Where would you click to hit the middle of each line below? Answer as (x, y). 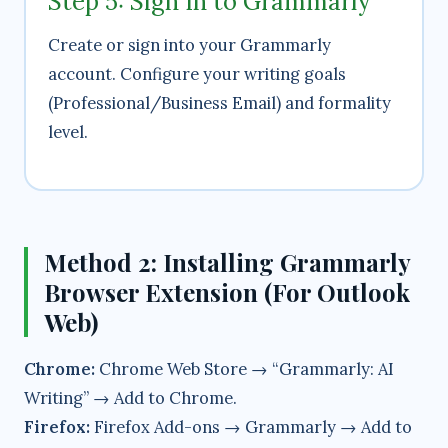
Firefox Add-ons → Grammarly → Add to (251, 427)
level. (68, 132)
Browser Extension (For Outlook (227, 292)
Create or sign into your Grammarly (189, 45)
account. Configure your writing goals (197, 74)
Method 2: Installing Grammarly (227, 262)
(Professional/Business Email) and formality (219, 103)
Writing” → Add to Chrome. (130, 398)
